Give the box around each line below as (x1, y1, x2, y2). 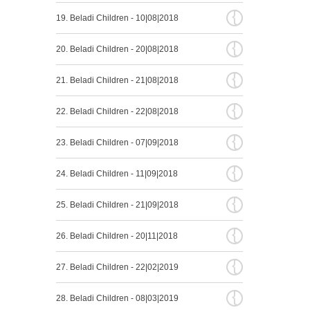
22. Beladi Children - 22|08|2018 (55, 107, 179, 116)
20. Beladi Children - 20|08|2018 (55, 44, 179, 54)
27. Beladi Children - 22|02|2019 (55, 262, 179, 272)
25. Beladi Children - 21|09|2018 (55, 200, 179, 210)
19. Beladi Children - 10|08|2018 (55, 13, 179, 23)
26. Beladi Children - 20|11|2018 (55, 231, 178, 241)
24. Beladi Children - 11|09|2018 (55, 169, 178, 179)
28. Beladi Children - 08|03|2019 (55, 293, 179, 303)
